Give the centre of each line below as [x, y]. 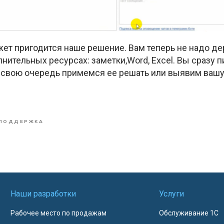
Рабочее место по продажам [58, 213]
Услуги [171, 193]
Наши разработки [43, 193]
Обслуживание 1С [189, 213]
